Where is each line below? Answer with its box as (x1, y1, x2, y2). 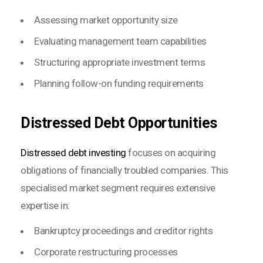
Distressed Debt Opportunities (21, 114, 217, 131)
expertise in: (21, 199, 70, 211)
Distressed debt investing (21, 146, 126, 159)
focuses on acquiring (126, 146, 215, 159)
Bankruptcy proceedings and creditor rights (34, 224, 213, 237)
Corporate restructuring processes (34, 245, 178, 258)
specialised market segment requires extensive (21, 181, 215, 194)
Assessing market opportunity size (34, 14, 178, 26)
